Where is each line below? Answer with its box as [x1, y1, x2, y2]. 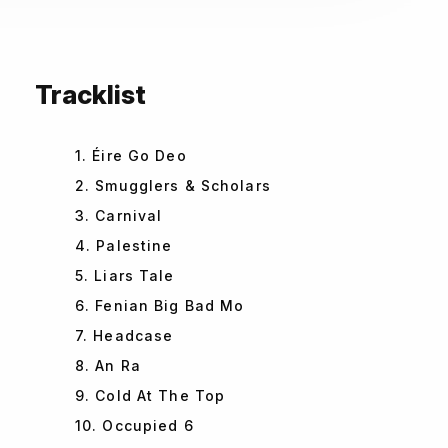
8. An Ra [75, 357, 141, 375]
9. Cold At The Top [75, 387, 226, 405]
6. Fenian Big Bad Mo [75, 297, 245, 315]
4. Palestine [75, 237, 173, 255]
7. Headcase [75, 327, 174, 345]
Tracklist [35, 79, 146, 111]
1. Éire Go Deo [75, 147, 187, 165]
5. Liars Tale [75, 267, 175, 285]
